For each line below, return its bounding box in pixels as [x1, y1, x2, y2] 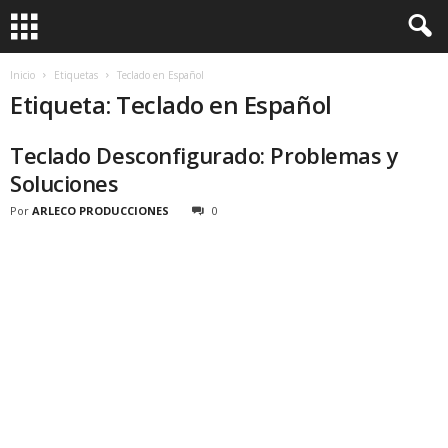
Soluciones [10, 168, 119, 198]
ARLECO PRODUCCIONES [32, 203, 169, 218]
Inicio [10, 68, 35, 82]
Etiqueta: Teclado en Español [10, 88, 332, 121]
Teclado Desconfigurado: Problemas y [10, 140, 399, 170]
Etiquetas [54, 68, 98, 82]
